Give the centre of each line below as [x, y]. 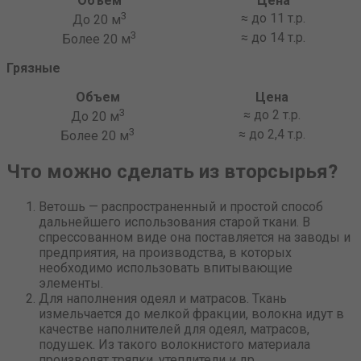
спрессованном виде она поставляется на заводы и [195, 237]
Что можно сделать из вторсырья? [172, 171]
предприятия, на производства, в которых [165, 252]
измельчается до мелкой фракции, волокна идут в [191, 313]
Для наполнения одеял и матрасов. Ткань [163, 298]
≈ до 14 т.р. [273, 37]
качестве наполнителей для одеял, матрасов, [174, 329]
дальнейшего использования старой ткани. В [174, 222]
